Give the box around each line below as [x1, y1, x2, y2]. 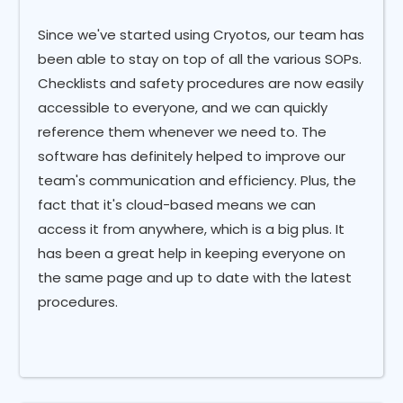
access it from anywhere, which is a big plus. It [38, 219, 345, 239]
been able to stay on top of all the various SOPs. [38, 49, 363, 69]
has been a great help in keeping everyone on [38, 244, 346, 264]
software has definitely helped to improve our [38, 147, 346, 166]
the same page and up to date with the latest [38, 268, 353, 288]
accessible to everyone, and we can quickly [38, 98, 328, 118]
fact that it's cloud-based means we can [38, 195, 317, 215]
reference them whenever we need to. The [38, 122, 327, 142]
